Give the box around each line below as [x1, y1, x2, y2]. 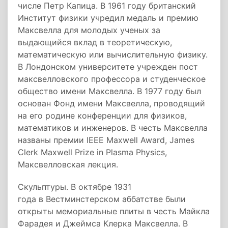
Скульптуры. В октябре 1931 [18, 182, 131, 192]
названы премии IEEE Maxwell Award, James [18, 135, 194, 145]
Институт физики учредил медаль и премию [18, 13, 198, 23]
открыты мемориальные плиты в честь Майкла [18, 206, 210, 216]
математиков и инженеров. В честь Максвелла [18, 123, 208, 133]
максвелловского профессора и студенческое [18, 74, 206, 84]
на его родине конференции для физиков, [18, 110, 187, 121]
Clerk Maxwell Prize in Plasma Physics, [18, 147, 167, 157]
